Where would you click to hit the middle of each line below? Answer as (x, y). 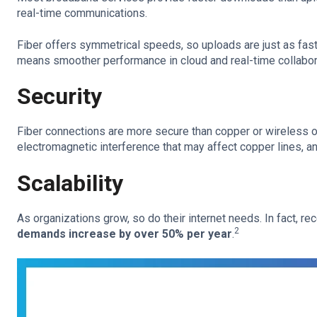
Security (59, 96)
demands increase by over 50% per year (125, 234)
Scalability (70, 183)
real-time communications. (83, 13)
